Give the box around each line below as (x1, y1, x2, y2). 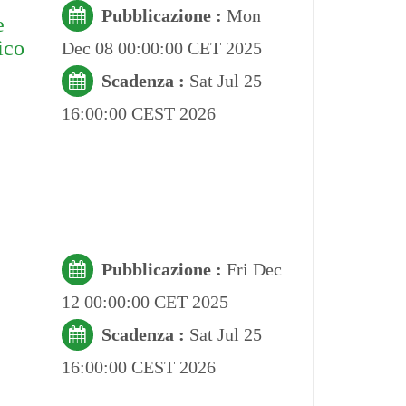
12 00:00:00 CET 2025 (61, 291, 228, 312)
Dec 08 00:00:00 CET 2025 (61, 37, 262, 58)
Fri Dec (226, 258, 282, 279)
